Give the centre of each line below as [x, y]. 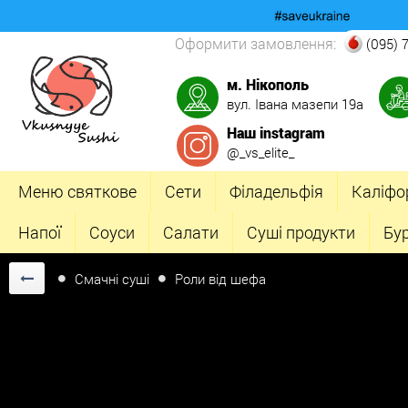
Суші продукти [301, 232]
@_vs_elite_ [260, 152]
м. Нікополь [268, 84]
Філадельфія [276, 191]
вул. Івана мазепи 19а [295, 104]
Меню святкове [77, 191]
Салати [191, 232]
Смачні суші [112, 278]
